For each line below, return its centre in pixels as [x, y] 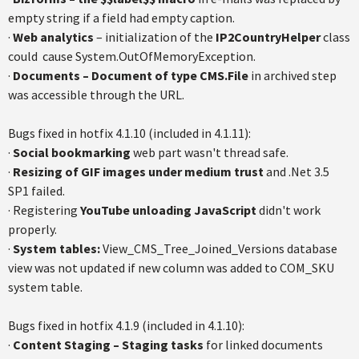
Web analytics [53, 37]
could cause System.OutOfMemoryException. [132, 56]
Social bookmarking [72, 152]
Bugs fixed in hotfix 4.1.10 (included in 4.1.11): [129, 133]
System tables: [56, 248]
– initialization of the [155, 37]
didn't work [290, 210]
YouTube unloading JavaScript [169, 210]
